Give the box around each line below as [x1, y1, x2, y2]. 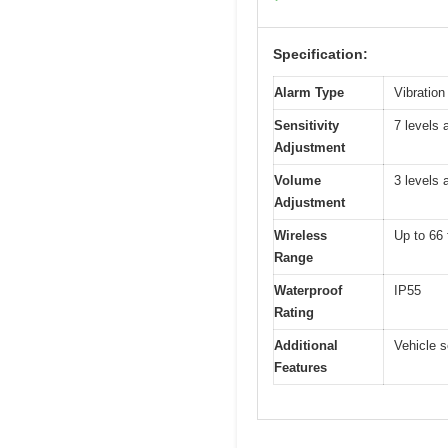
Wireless [274, 227, 327, 243]
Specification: [273, 45, 368, 62]
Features [274, 359, 327, 375]
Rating [274, 304, 314, 320]
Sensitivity [274, 117, 339, 133]
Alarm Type [274, 84, 344, 100]
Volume [274, 172, 321, 188]
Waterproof [274, 282, 342, 298]
